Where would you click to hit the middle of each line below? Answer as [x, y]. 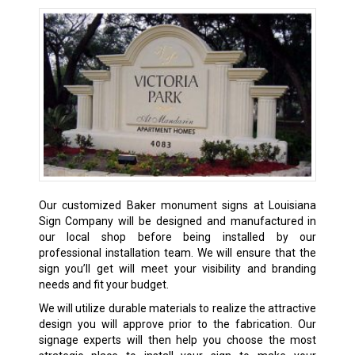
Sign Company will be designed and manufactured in [177, 221]
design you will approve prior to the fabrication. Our [177, 324]
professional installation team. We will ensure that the [177, 253]
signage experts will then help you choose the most [177, 340]
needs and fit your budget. [103, 285]
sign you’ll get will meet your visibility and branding [177, 269]
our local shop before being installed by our [177, 237]
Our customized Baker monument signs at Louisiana [177, 206]
